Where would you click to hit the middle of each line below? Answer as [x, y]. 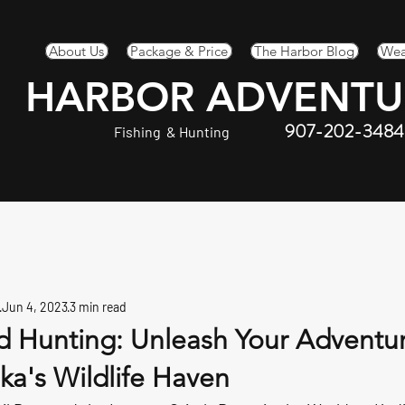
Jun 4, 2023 [35, 306]
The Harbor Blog [305, 51]
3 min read [98, 306]
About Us [77, 51]
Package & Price [179, 51]
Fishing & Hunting [173, 131]
